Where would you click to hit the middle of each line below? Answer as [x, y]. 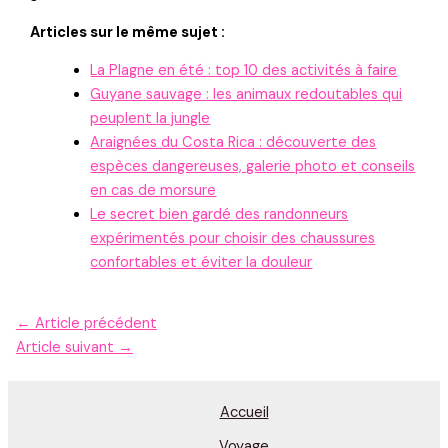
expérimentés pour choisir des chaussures [233, 239]
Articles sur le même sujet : [128, 32]
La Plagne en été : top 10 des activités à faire [244, 71]
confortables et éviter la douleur [201, 263]
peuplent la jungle [150, 119]
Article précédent [93, 323]
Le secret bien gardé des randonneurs [219, 215]
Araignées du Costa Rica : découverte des [233, 143]
